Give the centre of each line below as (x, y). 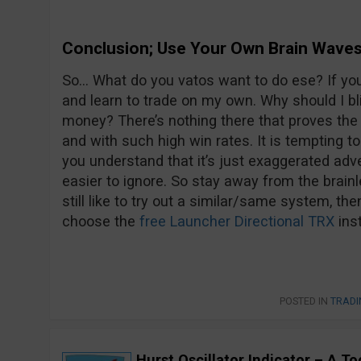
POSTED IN (305, 301)
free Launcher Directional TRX (237, 221)
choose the (100, 221)
